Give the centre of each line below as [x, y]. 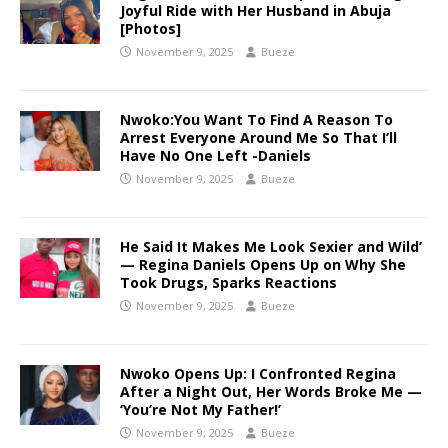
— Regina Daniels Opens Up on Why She [263, 264]
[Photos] [150, 28]
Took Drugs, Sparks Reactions [228, 282]
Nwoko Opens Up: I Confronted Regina [258, 373]
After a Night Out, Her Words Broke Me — [271, 391]
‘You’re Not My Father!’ [200, 409]
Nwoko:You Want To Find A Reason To [256, 119]
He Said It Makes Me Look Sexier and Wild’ [271, 246]
